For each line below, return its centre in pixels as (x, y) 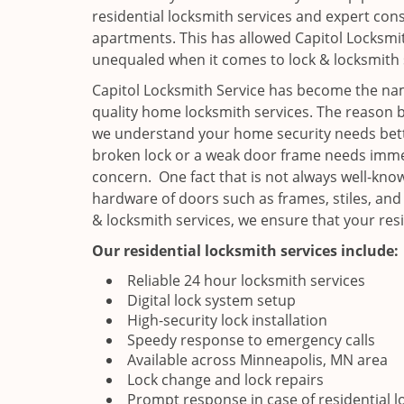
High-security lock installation (227, 320)
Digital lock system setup (211, 300)
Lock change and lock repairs (225, 380)
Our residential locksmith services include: (245, 251)
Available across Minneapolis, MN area (257, 360)
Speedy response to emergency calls (251, 340)
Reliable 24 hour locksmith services (246, 280)
